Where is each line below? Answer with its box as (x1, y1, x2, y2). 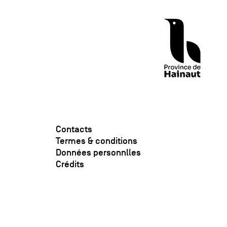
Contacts (56, 124, 93, 135)
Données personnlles (56, 147, 141, 159)
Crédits (56, 159, 85, 170)
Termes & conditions (56, 135, 138, 147)
